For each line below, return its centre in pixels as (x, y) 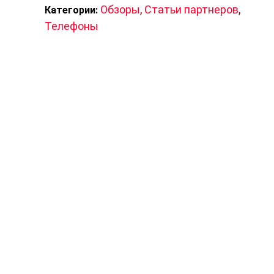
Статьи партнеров (191, 9)
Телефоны (71, 26)
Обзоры (120, 9)
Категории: (71, 10)
